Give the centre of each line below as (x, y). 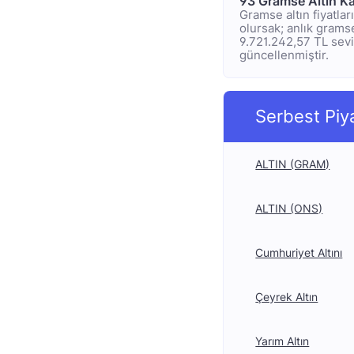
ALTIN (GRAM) (293, 164)
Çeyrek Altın (287, 297)
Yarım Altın (282, 341)
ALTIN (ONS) (289, 208)
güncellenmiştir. (284, 55)
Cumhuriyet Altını (299, 252)
